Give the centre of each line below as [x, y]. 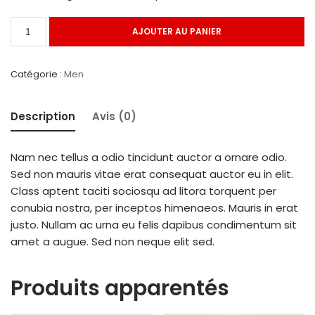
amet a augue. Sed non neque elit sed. [112, 241]
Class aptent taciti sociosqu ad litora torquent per [143, 191]
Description [43, 116]
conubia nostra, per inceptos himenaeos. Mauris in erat [154, 207]
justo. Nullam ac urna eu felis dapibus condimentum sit [154, 224]
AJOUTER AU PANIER [176, 32]
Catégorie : [37, 75]
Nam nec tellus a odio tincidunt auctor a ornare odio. [149, 157]
